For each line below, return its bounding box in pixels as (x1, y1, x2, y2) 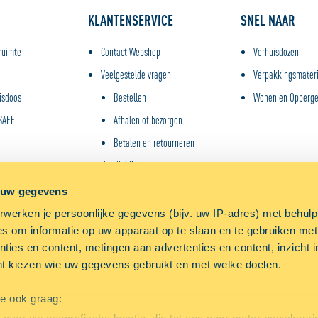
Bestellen (113, 91, 146, 104)
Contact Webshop (100, 45, 160, 58)
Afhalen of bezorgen (113, 114, 182, 126)
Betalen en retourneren (113, 136, 194, 149)
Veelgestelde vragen (100, 68, 171, 81)
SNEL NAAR (241, 12, 296, 28)
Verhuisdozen (253, 45, 300, 58)
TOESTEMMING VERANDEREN (60, 238, 157, 251)
